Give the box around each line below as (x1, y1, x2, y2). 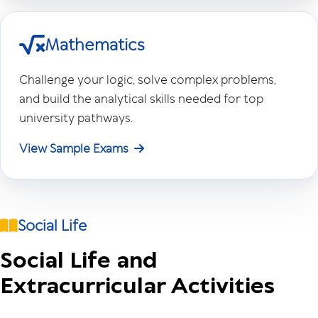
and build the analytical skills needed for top (19, 91, 263, 106)
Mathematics (45, 34, 145, 55)
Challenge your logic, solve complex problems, (19, 72, 276, 87)
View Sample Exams (19, 141, 131, 156)
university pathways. (19, 110, 133, 126)
